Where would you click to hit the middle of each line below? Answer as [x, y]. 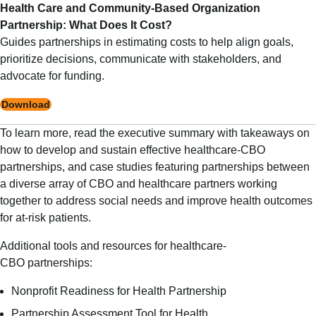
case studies [121, 166]
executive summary [166, 133]
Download [26, 104]
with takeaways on [262, 133]
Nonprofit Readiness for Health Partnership [119, 291]
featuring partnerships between [231, 166]
